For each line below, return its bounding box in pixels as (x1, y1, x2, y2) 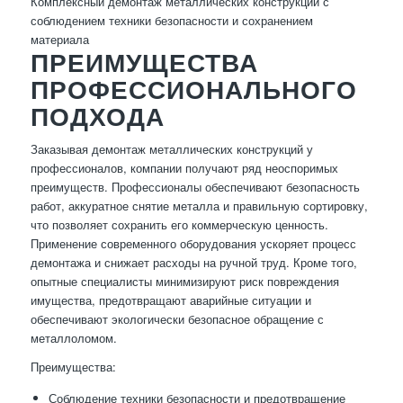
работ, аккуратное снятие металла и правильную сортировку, (30, 197, 368, 215)
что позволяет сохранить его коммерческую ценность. (30, 216, 328, 234)
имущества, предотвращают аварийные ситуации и (30, 291, 311, 309)
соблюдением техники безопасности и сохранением (30, 12, 313, 30)
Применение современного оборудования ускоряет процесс (30, 235, 356, 253)
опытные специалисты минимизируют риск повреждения (30, 273, 339, 291)
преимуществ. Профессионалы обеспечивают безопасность (30, 178, 360, 196)
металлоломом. (30, 329, 117, 347)
